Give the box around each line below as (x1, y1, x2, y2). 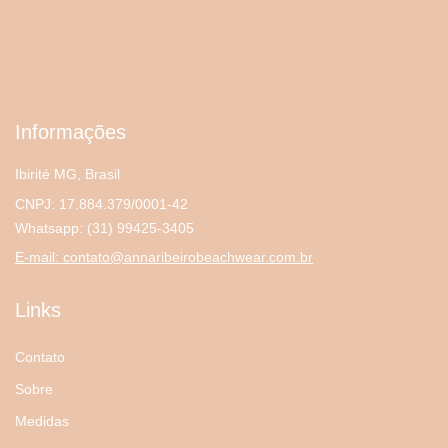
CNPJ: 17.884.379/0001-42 (15, 196, 188, 213)
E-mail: (15, 249, 63, 266)
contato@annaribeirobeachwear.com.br (63, 249, 313, 266)
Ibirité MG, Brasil (15, 166, 120, 183)
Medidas (15, 413, 69, 430)
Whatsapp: (15, 220, 87, 237)
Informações (15, 121, 126, 144)
